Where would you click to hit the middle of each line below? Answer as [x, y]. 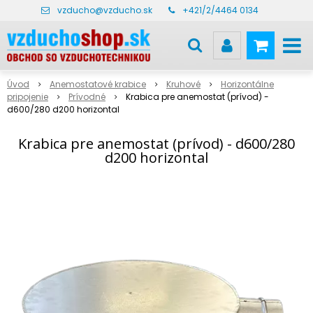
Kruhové [183, 84]
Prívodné [87, 97]
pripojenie [28, 97]
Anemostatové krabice [98, 84]
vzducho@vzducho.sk [104, 10]
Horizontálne [247, 84]
